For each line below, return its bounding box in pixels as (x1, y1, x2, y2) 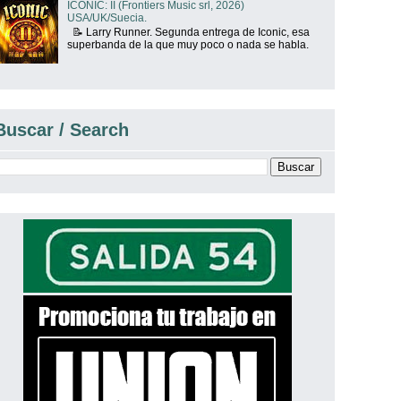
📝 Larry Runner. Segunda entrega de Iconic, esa (66, 26, 310, 39)
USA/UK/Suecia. (66, 11, 147, 24)
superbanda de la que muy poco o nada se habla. (66, 38, 309, 52)
